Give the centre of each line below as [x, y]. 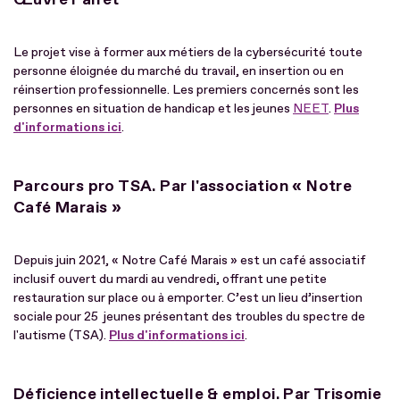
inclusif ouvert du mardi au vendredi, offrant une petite [170, 279]
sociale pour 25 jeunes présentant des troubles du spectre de [189, 316]
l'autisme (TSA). [61, 335]
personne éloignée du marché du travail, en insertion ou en [179, 71]
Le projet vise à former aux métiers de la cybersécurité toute [188, 52]
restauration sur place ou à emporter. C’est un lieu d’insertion [188, 297]
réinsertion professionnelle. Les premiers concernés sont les [186, 89]
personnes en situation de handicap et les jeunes [153, 108]
